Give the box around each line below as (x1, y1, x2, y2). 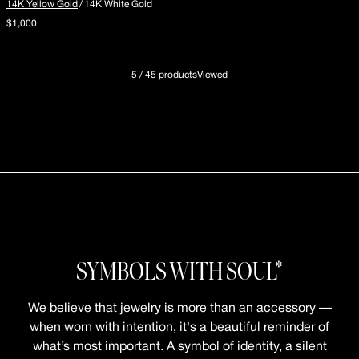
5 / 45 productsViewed (131, 71, 228, 79)
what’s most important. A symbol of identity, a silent (32, 341, 327, 353)
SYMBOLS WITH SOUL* (76, 260, 283, 286)
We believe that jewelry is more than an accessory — (27, 303, 332, 314)
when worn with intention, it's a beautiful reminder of (30, 322, 329, 333)
